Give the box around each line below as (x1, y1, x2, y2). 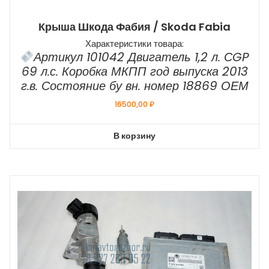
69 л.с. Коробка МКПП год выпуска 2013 (21, 63, 248, 80)
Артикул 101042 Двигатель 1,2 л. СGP (33, 49, 249, 66)
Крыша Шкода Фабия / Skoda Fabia (38, 19, 231, 35)
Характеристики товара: (85, 37, 184, 50)
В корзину (113, 130, 156, 142)
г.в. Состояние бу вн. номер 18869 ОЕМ (20, 77, 249, 95)
